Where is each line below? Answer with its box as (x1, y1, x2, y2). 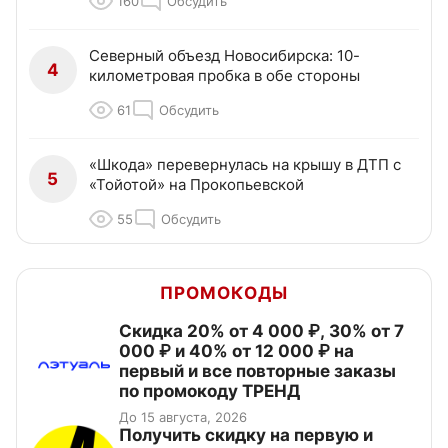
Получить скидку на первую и (119, 424, 373, 445)
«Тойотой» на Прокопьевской (89, 174, 304, 194)
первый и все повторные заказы (119, 360, 396, 381)
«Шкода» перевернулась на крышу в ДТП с (89, 154, 401, 174)
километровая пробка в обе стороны (89, 65, 360, 85)
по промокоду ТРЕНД (119, 380, 300, 401)
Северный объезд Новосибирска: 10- (89, 45, 360, 65)
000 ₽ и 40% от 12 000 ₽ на (119, 340, 354, 361)
